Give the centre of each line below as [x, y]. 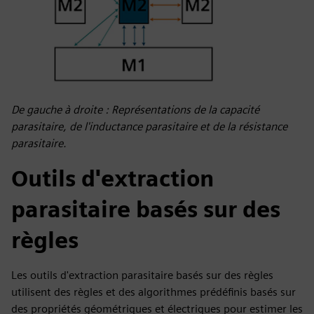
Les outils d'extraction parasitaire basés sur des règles [142, 275]
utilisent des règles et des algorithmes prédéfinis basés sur [153, 292]
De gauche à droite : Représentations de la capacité [135, 110]
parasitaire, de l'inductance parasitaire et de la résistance [149, 127]
